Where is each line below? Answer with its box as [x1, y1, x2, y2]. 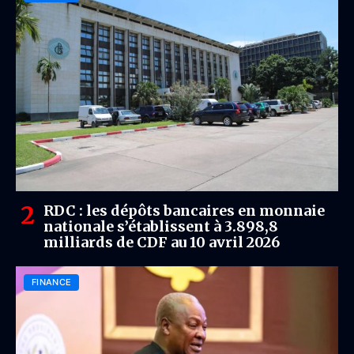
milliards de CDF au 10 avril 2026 [43, 233, 280, 251]
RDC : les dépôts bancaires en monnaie [43, 201, 325, 220]
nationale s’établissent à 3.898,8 [43, 217, 278, 235]
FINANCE [32, 277, 72, 288]
